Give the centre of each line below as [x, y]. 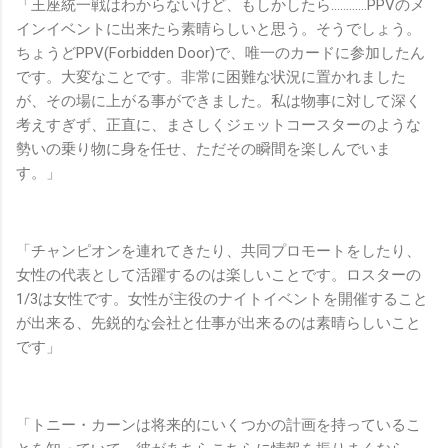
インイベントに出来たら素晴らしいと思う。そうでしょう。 [218, 29]
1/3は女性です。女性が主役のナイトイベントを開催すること [222, 299]
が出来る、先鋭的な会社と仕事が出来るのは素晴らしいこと [218, 323]
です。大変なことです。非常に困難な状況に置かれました [211, 77]
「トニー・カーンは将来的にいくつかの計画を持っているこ [218, 425]
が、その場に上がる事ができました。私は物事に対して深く [218, 101]
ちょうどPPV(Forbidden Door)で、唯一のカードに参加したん [220, 53]
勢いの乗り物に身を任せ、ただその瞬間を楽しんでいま [203, 149]
